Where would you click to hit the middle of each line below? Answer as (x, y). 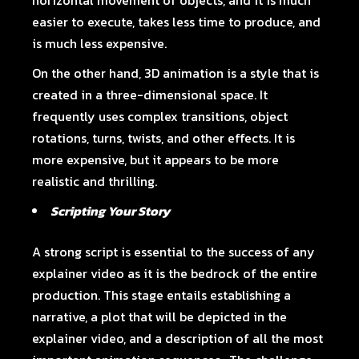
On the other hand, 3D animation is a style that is (176, 73)
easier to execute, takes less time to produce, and (177, 22)
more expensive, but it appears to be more (156, 159)
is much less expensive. (100, 43)
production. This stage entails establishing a (162, 295)
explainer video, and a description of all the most (178, 338)
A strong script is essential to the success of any (174, 252)
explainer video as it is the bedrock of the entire (175, 273)
